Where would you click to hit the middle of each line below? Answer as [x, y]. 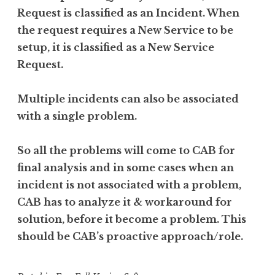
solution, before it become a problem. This [132, 219]
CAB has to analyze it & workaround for [125, 202]
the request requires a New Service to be [125, 30]
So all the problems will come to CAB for [126, 150]
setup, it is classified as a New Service [116, 47]
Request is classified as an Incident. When [128, 13]
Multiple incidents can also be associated [128, 99]
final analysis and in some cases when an [126, 167]
